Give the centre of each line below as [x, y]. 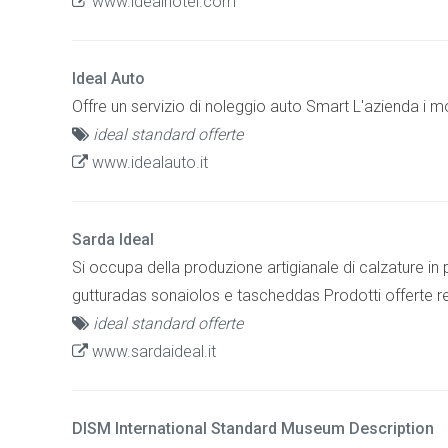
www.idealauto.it [148, 162]
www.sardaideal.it [152, 351]
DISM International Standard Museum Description [253, 428]
